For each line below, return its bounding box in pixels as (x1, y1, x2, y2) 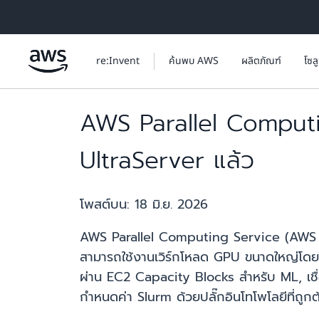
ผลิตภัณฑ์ (241, 53, 281, 68)
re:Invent (96, 53, 140, 68)
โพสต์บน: (80, 194, 135, 215)
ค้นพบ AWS (169, 53, 219, 68)
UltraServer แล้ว (80, 142, 254, 179)
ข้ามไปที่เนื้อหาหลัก (6, 6, 85, 21)
